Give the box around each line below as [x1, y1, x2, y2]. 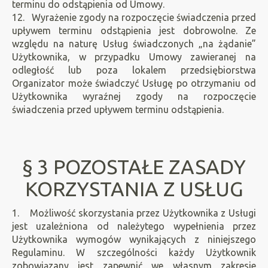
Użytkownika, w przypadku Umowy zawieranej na [12, 51, 256, 62]
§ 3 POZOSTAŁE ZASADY [22, 155, 246, 178]
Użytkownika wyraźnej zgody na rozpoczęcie [12, 91, 256, 102]
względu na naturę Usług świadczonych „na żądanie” [12, 38, 256, 49]
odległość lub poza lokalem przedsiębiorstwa [12, 65, 256, 75]
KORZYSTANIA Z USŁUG [25, 177, 243, 200]
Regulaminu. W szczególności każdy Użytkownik [12, 247, 256, 258]
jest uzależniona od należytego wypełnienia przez [12, 221, 256, 232]
